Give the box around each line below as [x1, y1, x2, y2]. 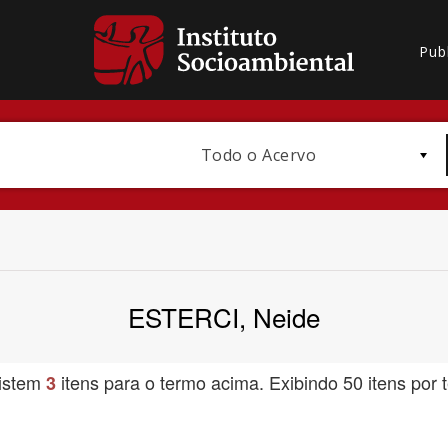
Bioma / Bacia [239, 329, 318, 347]
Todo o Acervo [200, 144, 316, 166]
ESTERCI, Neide [128, 298, 320, 335]
